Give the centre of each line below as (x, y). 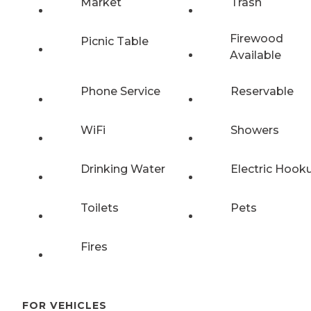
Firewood (256, 38)
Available (255, 55)
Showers (255, 130)
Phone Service (120, 91)
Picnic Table (115, 41)
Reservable (262, 91)
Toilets (100, 208)
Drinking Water (123, 169)
